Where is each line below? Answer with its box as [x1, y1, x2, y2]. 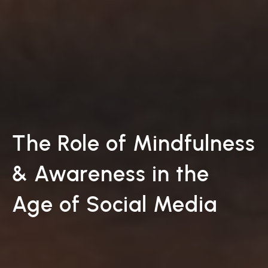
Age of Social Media [12, 191, 217, 218]
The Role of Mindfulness [12, 130, 255, 157]
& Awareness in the [12, 160, 209, 187]
